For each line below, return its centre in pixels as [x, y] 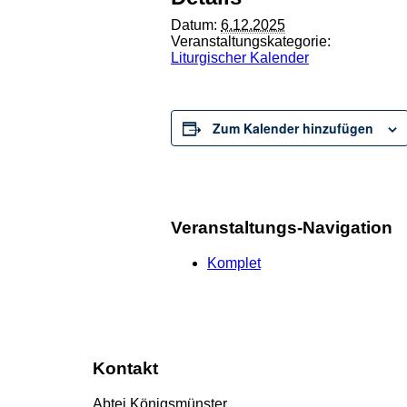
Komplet [234, 263]
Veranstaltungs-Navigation [282, 227]
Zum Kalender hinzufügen [293, 129]
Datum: [194, 25]
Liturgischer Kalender [240, 58]
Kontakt [125, 369]
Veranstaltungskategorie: [251, 42]
